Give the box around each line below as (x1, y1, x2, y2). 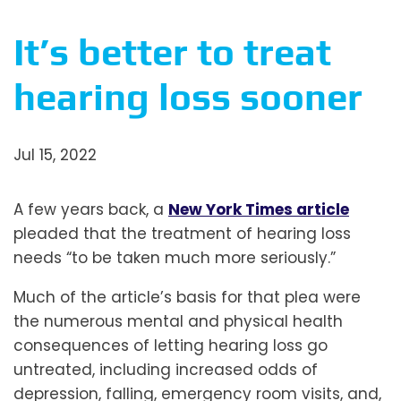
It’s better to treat (13, 30, 331, 74)
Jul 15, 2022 (13, 144, 97, 166)
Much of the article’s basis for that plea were (13, 286, 361, 309)
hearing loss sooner (13, 75, 363, 119)
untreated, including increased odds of (13, 359, 318, 381)
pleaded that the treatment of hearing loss (13, 223, 351, 245)
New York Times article (168, 199, 349, 221)
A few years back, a (13, 199, 168, 221)
